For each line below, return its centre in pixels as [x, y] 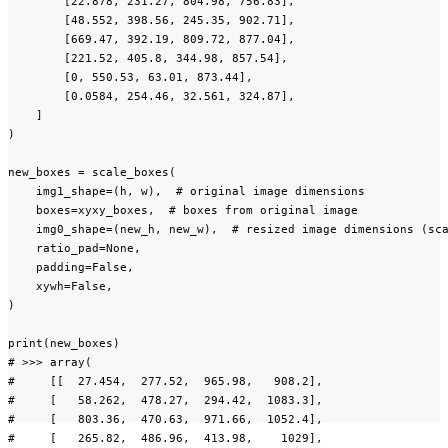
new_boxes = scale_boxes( [92, 172]
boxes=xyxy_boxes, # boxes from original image [183, 210]
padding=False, [71, 267]
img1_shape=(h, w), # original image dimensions [186, 191]
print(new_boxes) [64, 343]
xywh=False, [60, 286]
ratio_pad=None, [74, 248]
